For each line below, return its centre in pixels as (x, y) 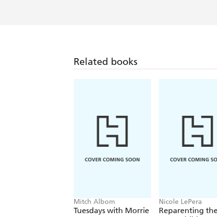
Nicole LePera (180, 201)
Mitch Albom (94, 201)
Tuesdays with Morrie (111, 210)
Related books (106, 61)
